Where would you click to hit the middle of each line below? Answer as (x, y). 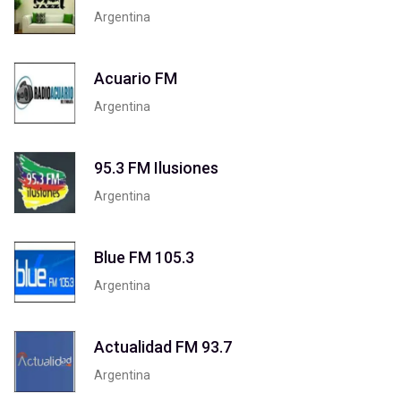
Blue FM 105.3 (144, 257)
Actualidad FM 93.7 (163, 346)
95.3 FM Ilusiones (156, 167)
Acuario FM (136, 78)
